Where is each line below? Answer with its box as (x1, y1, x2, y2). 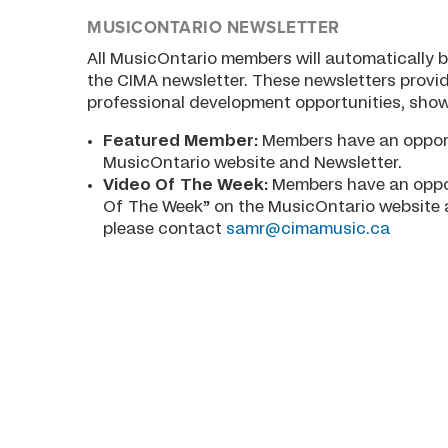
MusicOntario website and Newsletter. (103, 154, 403, 171)
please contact (103, 220, 227, 237)
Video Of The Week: (103, 176, 273, 193)
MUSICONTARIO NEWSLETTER (87, 17, 340, 39)
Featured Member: (103, 132, 259, 149)
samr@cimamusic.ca (226, 220, 391, 237)
